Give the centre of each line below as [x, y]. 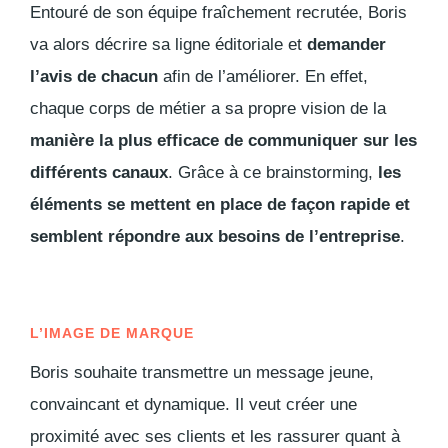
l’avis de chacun [94, 76]
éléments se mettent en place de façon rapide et [220, 204]
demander [346, 44]
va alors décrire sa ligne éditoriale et [168, 44]
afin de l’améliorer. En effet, [263, 76]
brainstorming [317, 172]
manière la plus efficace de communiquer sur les [223, 140]
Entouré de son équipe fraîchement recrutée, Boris [218, 12]
